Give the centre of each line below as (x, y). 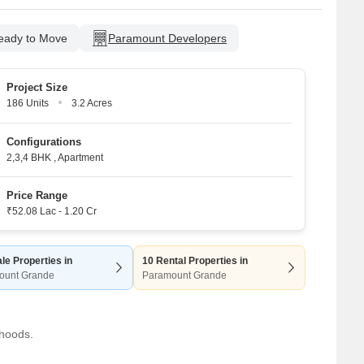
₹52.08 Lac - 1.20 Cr (52, 211)
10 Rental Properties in (195, 261)
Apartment (80, 157)
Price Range (37, 195)
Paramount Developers (167, 38)
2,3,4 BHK (29, 157)
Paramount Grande (184, 275)
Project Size (37, 87)
